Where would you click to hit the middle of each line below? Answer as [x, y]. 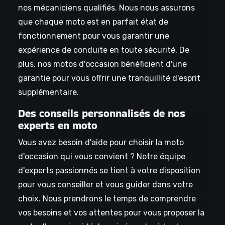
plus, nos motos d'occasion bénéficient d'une [102, 64]
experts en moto [58, 126]
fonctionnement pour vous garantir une [93, 36]
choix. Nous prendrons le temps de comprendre [107, 199]
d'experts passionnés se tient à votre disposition [109, 171]
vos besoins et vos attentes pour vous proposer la [111, 213]
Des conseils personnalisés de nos [101, 114]
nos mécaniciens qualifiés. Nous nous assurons [106, 8]
